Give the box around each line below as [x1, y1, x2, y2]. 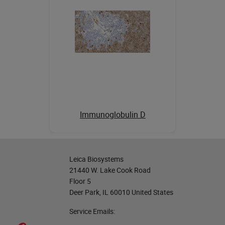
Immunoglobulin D [79, 108, 146, 120]
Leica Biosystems [69, 154, 124, 164]
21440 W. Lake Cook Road [69, 165, 151, 175]
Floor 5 [69, 176, 91, 186]
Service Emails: [69, 206, 115, 216]
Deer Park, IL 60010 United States [69, 187, 173, 197]
